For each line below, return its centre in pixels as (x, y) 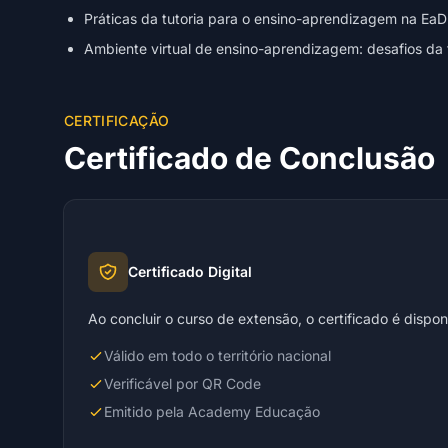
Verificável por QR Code (182, 384)
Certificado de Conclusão (249, 158)
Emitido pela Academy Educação (212, 412)
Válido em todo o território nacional (217, 356)
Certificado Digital (190, 272)
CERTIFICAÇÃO (117, 120)
